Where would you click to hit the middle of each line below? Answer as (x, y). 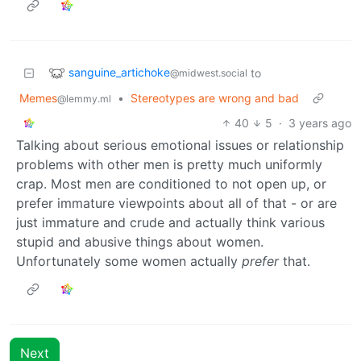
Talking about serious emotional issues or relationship (180, 145)
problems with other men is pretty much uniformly (169, 164)
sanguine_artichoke (119, 72)
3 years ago (320, 122)
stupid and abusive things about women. (140, 241)
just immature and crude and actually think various (170, 222)
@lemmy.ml (84, 98)
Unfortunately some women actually (129, 261)
